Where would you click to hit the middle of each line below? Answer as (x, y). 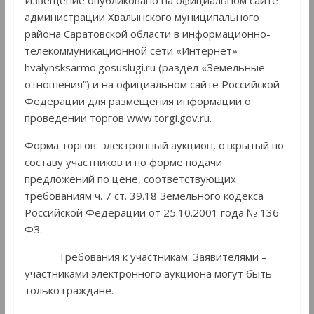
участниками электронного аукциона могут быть (148, 274)
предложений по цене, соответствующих (130, 179)
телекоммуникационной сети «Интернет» (131, 51)
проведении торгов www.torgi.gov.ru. (118, 118)
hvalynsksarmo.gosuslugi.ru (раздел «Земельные (144, 68)
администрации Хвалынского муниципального (142, 17)
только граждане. (69, 291)
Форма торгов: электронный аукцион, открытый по (154, 145)
